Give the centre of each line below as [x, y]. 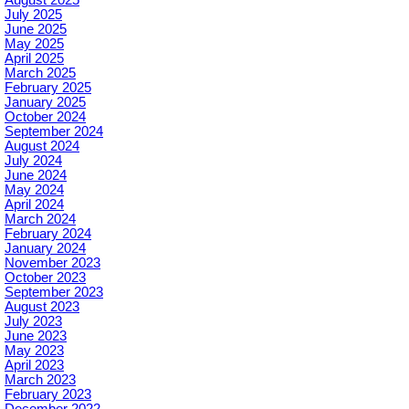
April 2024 [34, 205]
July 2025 [33, 15]
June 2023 [36, 336]
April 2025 [34, 59]
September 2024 [54, 132]
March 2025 [40, 73]
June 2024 [36, 176]
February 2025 [48, 88]
